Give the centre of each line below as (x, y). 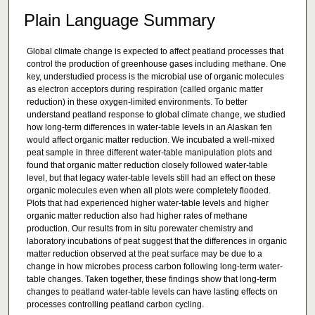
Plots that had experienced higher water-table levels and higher (147, 203)
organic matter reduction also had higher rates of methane (137, 216)
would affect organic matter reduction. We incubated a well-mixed (150, 140)
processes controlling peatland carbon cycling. (115, 304)
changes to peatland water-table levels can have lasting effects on (152, 291)
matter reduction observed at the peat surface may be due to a (144, 253)
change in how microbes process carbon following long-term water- (154, 266)
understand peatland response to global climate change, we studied (156, 114)
